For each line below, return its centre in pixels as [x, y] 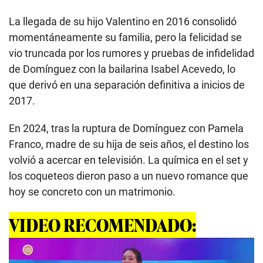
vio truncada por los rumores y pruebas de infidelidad [131, 53]
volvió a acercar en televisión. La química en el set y [129, 160]
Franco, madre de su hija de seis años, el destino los [129, 144]
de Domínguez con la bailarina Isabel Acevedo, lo [122, 69]
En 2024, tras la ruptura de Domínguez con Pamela [126, 129]
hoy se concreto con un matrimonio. [92, 192]
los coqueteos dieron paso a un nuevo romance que [129, 176]
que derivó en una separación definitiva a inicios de [127, 85]
